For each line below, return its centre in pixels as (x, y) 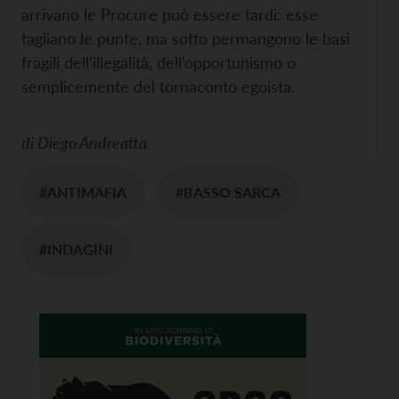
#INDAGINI (76, 249)
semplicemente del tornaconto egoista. (158, 87)
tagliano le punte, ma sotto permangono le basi (186, 39)
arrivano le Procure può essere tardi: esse (170, 15)
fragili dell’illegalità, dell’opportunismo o (159, 63)
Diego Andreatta (92, 143)
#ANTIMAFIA (83, 192)
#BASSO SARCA (228, 192)
